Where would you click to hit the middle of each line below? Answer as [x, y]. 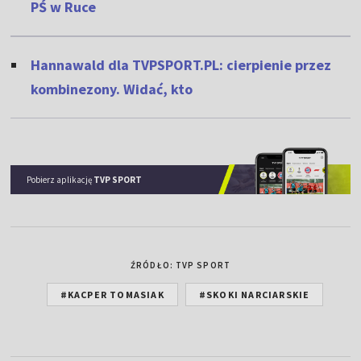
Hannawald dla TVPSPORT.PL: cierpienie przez [181, 65]
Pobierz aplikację [60, 179]
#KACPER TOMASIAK [112, 294]
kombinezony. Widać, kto [112, 89]
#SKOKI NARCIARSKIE [254, 294]
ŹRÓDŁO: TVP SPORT [180, 265]
